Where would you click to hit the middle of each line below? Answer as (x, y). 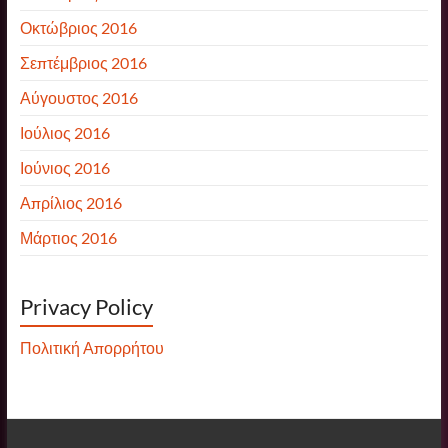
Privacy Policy (86, 306)
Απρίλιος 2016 (70, 202)
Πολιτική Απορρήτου (91, 347)
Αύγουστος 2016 (78, 97)
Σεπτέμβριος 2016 (83, 62)
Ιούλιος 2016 (64, 132)
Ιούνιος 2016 (64, 167)
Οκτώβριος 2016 (78, 27)
